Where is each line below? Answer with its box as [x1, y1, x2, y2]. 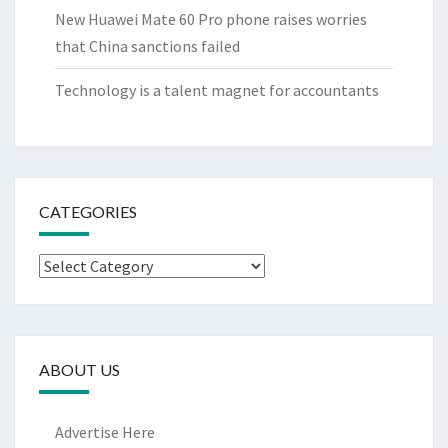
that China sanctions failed [55, 36, 240, 57]
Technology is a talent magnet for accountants [55, 80, 379, 101]
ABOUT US [39, 360, 120, 380]
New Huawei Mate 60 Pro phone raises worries [55, 9, 367, 30]
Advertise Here [55, 422, 155, 443]
